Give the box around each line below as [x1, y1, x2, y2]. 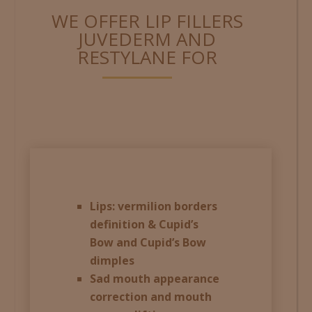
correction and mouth [90, 288, 212, 304]
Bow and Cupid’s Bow [90, 234, 207, 250]
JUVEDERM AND [78, 26, 217, 52]
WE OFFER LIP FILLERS [51, 8, 243, 33]
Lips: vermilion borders [90, 198, 218, 214]
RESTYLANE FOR [77, 44, 217, 70]
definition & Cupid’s [90, 216, 199, 232]
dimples [90, 252, 135, 268]
